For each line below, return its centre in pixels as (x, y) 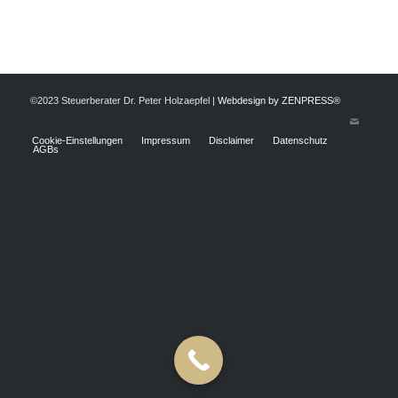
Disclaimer (231, 140)
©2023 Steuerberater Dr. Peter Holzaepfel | (123, 100)
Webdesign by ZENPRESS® (279, 100)
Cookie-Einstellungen (77, 140)
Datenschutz (300, 140)
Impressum (165, 140)
